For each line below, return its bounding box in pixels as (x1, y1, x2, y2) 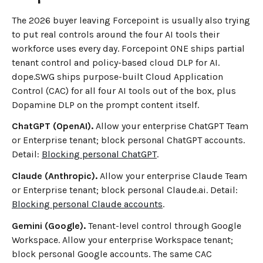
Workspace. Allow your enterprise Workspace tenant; (12, 234, 233, 245)
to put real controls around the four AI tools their (12, 28, 220, 40)
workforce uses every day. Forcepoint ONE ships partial (12, 42, 245, 54)
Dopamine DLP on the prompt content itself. (12, 99, 199, 110)
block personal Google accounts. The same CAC (12, 248, 212, 259)
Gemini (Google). (12, 220, 86, 231)
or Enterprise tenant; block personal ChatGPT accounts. (12, 134, 245, 146)
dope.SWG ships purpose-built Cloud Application (12, 70, 223, 82)
